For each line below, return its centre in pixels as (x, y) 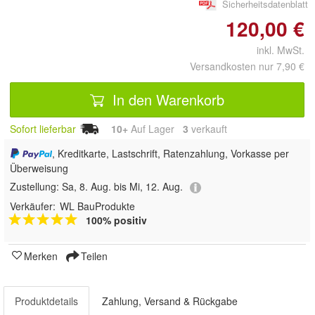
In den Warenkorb (166, 99)
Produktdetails (46, 301)
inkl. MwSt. (275, 50)
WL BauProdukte (97, 206)
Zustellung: (36, 187)
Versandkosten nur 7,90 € (247, 66)
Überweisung (39, 168)
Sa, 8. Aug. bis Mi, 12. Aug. (122, 187)
